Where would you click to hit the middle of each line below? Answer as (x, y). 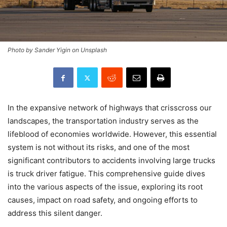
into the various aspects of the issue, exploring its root (105, 187)
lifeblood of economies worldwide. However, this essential (112, 134)
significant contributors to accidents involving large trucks (111, 161)
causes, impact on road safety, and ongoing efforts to (103, 200)
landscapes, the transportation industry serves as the (103, 121)
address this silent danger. (55, 213)
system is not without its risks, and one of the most (99, 147)
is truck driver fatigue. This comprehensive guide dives (106, 174)
